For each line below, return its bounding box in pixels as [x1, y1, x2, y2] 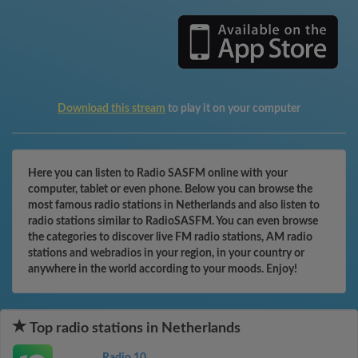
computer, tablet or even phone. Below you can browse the [28, 184, 312, 195]
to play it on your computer [165, 103, 300, 114]
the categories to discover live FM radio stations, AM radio [28, 232, 312, 243]
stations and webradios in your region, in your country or [28, 248, 304, 259]
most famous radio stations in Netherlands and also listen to [28, 200, 320, 211]
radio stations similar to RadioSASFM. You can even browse [28, 216, 318, 227]
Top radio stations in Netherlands [27, 321, 241, 336]
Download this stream [58, 103, 165, 114]
